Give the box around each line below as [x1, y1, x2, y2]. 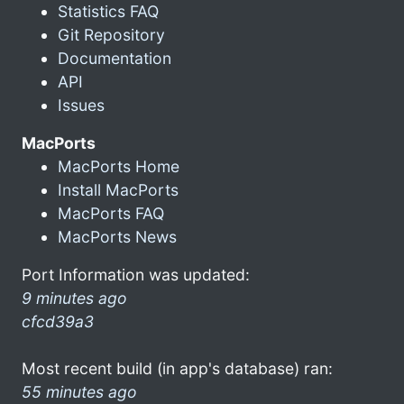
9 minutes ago [22, 288, 127, 308]
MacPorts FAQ [58, 203, 164, 223]
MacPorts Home [58, 156, 179, 176]
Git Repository [58, 24, 165, 44]
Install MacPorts [58, 179, 179, 199]
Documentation [58, 48, 171, 68]
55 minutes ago [22, 381, 137, 401]
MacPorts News [58, 226, 177, 246]
